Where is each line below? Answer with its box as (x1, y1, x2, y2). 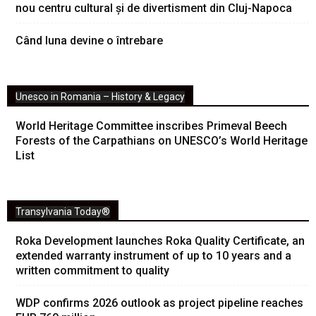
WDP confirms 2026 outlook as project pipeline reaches (16, 296, 303, 310)
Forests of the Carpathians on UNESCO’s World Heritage (16, 134, 308, 147)
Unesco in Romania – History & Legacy (16, 91, 185, 102)
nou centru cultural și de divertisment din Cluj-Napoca (16, 1, 292, 15)
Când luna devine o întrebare (16, 34, 163, 47)
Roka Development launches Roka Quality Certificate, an (16, 234, 305, 248)
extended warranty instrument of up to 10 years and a (16, 249, 291, 262)
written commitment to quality (16, 264, 169, 277)
